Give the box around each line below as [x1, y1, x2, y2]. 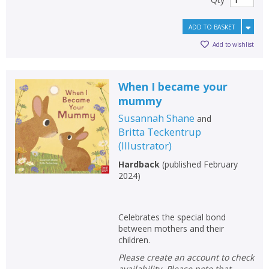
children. [118, 234, 150, 246]
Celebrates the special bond [118, 211, 226, 223]
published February [164, 158, 238, 170]
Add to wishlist [213, 40, 254, 49]
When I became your [118, 79, 228, 94]
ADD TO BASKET [189, 22, 235, 31]
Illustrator [121, 138, 169, 153]
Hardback [118, 158, 160, 170]
